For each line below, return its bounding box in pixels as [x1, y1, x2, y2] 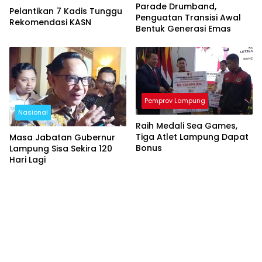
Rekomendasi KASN [9, 16, 91, 29]
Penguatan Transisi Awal [136, 12, 241, 24]
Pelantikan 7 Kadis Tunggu [9, 5, 122, 18]
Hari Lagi [9, 153, 46, 166]
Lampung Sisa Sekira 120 [9, 142, 112, 154]
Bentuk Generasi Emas [136, 23, 231, 35]
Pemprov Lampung [144, 96, 205, 106]
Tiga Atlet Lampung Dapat [136, 131, 249, 143]
